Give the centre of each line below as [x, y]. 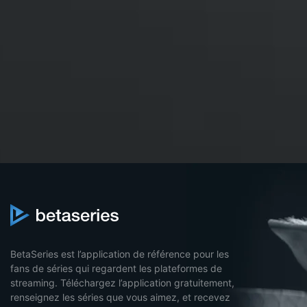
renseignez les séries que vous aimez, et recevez [120, 297]
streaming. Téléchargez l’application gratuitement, [122, 283]
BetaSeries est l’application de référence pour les [120, 254]
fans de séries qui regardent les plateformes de [116, 269]
